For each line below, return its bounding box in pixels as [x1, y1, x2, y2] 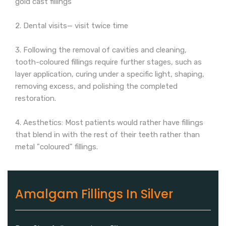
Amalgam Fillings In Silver [15, 186, 173, 203]
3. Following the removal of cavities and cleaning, [15, 45, 187, 55]
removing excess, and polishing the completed [15, 82, 178, 91]
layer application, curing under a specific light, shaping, [15, 70, 204, 79]
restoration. [15, 94, 56, 103]
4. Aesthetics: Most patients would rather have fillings [15, 118, 203, 128]
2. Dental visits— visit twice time [15, 21, 128, 31]
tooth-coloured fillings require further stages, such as [15, 58, 202, 67]
